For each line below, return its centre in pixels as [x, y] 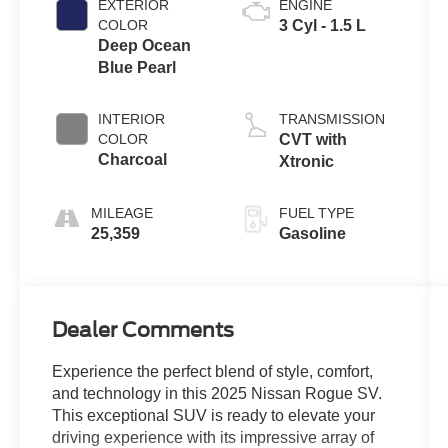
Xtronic [306, 162]
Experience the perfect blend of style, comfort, [213, 372]
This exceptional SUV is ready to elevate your [214, 416]
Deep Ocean [145, 46]
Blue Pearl [137, 68]
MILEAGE [122, 213]
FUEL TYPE [316, 213]
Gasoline [312, 234]
